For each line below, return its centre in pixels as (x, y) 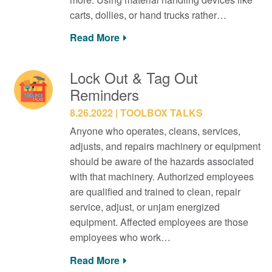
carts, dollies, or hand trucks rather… (148, 15)
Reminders (104, 94)
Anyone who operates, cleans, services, (155, 131)
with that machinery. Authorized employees (161, 176)
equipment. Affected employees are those (159, 222)
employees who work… (120, 237)
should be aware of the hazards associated (161, 161)
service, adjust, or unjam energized (144, 207)
